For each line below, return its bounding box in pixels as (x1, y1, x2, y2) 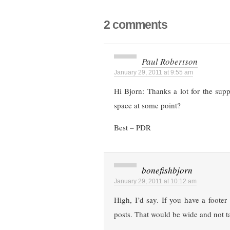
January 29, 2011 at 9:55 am (114, 69, 193, 76)
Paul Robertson (142, 55, 198, 68)
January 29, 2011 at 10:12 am (114, 178, 197, 185)
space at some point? (114, 100, 181, 111)
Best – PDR (114, 122, 151, 133)
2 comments (104, 18, 167, 32)
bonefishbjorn (142, 164, 193, 177)
